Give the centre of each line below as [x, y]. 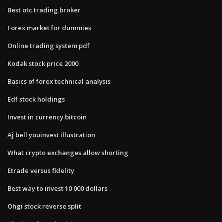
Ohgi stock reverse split [44, 206]
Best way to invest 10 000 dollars [57, 188]
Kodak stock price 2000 [43, 63]
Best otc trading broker [44, 10]
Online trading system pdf [49, 45]
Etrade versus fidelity [41, 170]
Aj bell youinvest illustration [51, 135]
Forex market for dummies [49, 28]
